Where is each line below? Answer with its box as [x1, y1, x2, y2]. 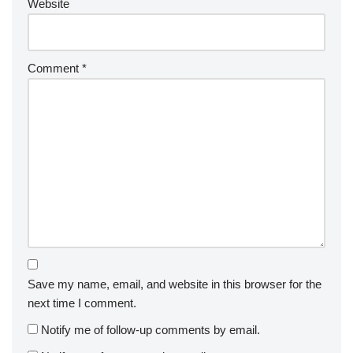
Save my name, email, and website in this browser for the [28, 277, 321, 291]
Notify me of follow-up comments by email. [41, 322, 260, 336]
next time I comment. [28, 295, 136, 310]
